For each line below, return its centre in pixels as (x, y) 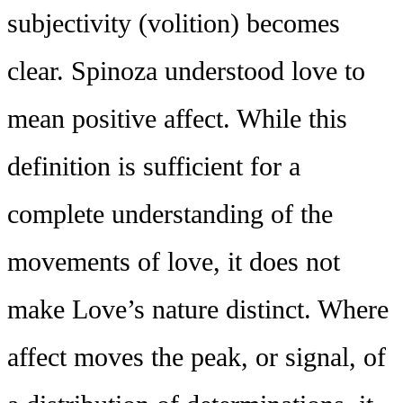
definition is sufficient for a (154, 167)
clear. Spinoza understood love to (186, 72)
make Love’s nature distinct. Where (198, 310)
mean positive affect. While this (177, 119)
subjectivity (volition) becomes (174, 24)
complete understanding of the (170, 215)
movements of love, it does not (174, 262)
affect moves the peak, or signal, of (197, 358)
